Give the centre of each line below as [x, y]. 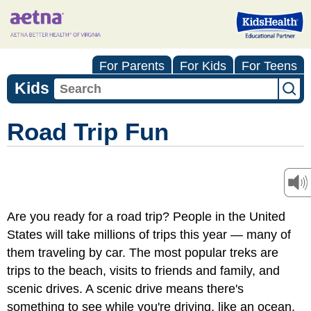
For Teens [269, 66]
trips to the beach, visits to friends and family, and [143, 271]
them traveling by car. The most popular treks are [143, 253]
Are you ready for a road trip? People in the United [146, 217]
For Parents [132, 66]
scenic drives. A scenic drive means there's [125, 289]
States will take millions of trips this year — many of [149, 235]
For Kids [203, 66]
